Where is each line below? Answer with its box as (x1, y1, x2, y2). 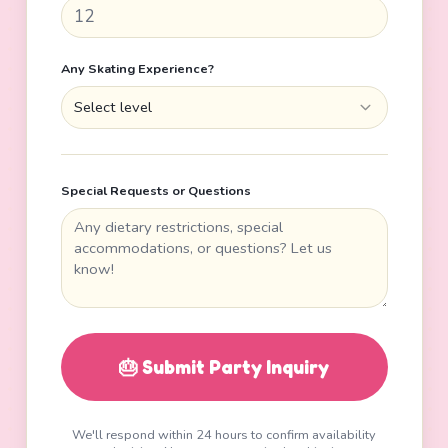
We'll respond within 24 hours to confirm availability (72, 425, 376, 444)
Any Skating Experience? (60, 59, 214, 78)
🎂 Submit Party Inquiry (119, 354, 329, 379)
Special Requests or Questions (60, 181, 251, 200)
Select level (74, 97, 153, 117)
